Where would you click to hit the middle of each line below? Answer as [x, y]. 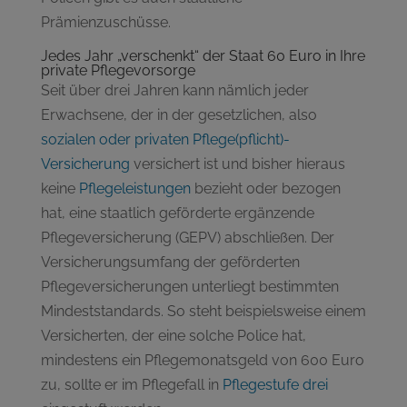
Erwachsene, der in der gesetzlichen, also [179, 114]
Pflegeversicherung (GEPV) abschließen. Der [187, 237]
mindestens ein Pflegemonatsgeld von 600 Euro [202, 360]
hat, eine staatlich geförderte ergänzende [177, 213]
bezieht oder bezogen [265, 188]
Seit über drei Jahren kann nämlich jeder [174, 90]
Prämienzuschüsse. [105, 22]
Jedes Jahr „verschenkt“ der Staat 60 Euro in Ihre [203, 55]
